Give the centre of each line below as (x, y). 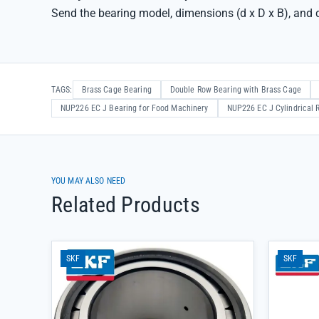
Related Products (126, 205)
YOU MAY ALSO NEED (89, 181)
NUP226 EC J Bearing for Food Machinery (135, 108)
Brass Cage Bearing (116, 90)
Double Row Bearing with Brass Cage (235, 90)
